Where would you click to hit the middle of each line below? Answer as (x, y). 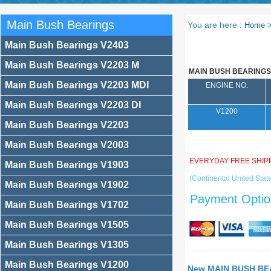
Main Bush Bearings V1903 (67, 165)
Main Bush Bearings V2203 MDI (77, 85)
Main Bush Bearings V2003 (67, 145)
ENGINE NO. (227, 85)
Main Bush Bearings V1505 (67, 225)
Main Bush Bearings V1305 (67, 245)
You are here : (216, 25)
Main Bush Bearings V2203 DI (73, 105)
